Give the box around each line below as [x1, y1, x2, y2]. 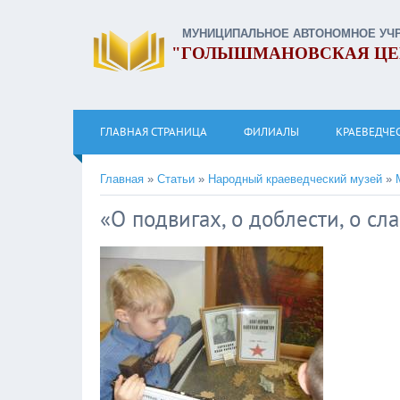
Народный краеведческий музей [208, 172, 382, 186]
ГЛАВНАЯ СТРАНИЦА [100, 124, 207, 139]
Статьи [157, 172, 195, 186]
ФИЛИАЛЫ [244, 124, 299, 139]
